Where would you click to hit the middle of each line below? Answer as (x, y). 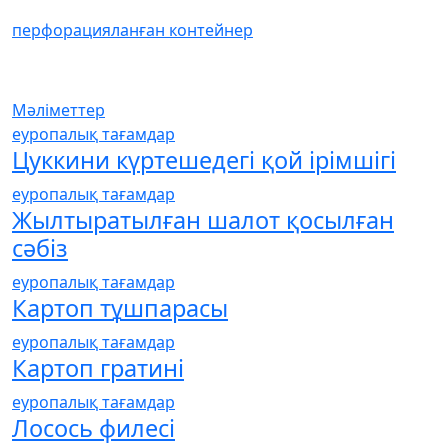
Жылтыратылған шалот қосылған (203, 220)
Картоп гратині (98, 368)
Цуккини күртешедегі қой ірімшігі (204, 160)
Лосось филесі (93, 428)
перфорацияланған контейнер (132, 30)
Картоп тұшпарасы (120, 308)
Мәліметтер (58, 110)
